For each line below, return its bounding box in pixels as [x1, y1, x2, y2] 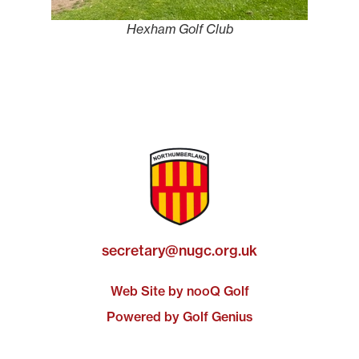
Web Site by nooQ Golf [110, 283, 249, 300]
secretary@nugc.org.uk [102, 241, 257, 259]
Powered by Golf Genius [107, 308, 252, 325]
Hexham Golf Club [126, 20, 233, 37]
